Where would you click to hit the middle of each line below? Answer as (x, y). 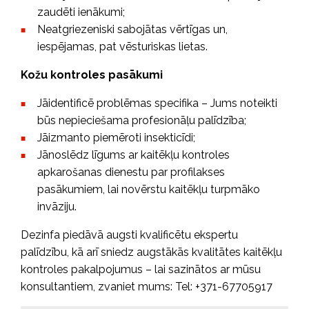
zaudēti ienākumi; (81, 12)
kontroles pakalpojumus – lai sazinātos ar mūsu (141, 269)
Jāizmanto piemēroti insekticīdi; (116, 137)
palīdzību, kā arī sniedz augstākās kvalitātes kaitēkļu (151, 252)
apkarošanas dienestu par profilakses (131, 172)
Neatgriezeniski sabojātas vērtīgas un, (132, 29)
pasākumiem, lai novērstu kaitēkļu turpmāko (149, 189)
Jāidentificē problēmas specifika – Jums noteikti (157, 103)
